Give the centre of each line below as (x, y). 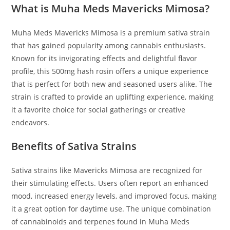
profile (23, 71)
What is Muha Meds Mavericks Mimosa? (111, 9)
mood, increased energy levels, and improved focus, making (114, 196)
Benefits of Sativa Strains (74, 146)
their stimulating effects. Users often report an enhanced (110, 183)
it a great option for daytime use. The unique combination (111, 209)
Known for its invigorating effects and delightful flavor (104, 59)
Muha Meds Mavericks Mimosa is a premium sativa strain (111, 33)
